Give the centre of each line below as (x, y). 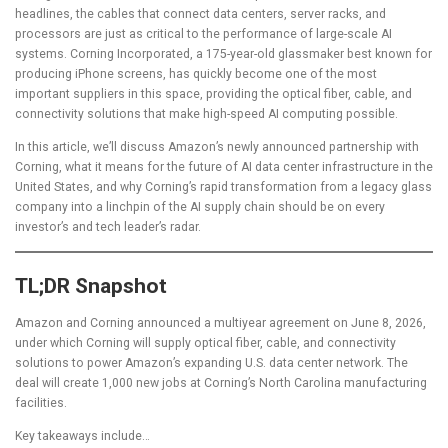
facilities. (41, 402)
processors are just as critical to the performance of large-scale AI (203, 33)
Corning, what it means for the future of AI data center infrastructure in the (224, 166)
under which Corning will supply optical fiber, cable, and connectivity (205, 342)
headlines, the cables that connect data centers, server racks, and (200, 13)
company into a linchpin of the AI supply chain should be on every (200, 206)
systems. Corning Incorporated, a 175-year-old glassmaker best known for (223, 53)
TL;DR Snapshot (91, 285)
